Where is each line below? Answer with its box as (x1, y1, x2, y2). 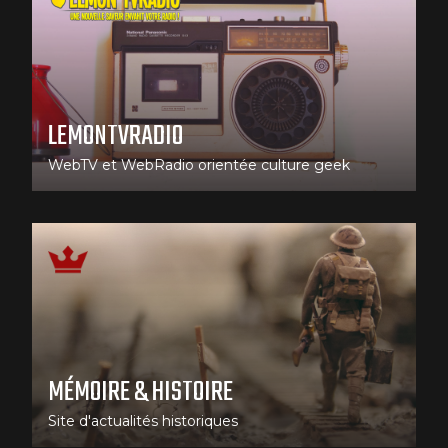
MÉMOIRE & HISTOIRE (48, 370, 233, 414)
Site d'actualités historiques (48, 411, 238, 430)
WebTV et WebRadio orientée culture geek (48, 155, 350, 174)
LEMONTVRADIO (48, 114, 183, 158)
